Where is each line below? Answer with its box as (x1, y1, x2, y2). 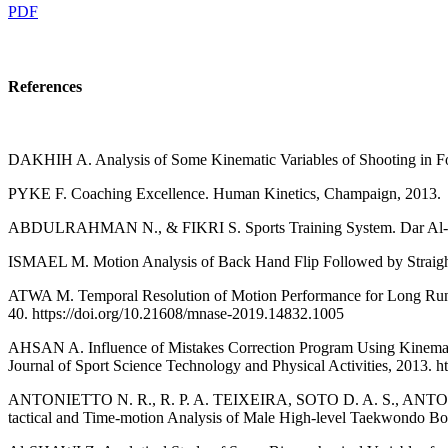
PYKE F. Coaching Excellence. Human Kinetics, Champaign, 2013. (8, 185, 441, 203)
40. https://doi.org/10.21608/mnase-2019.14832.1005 (8, 305, 344, 323)
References (8, 78, 82, 96)
